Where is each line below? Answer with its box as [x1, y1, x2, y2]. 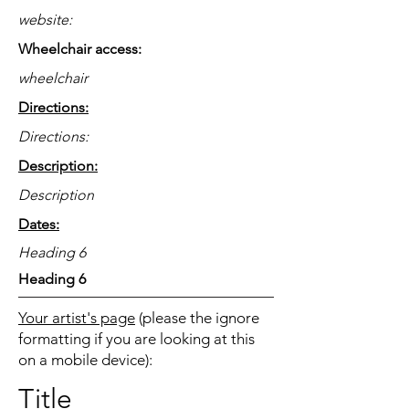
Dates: [18, 215, 59, 233]
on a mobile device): [18, 351, 152, 369]
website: [18, 11, 76, 28]
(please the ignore [135, 309, 259, 327]
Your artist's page [18, 309, 135, 327]
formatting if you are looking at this [18, 330, 255, 348]
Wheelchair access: [18, 40, 142, 58]
